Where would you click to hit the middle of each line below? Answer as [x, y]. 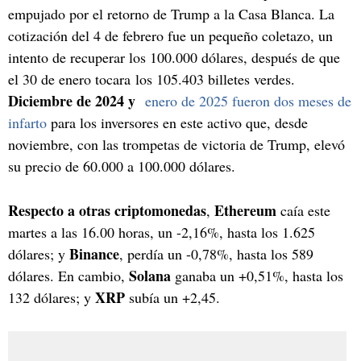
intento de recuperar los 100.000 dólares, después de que [174, 57]
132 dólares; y [52, 297]
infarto [27, 122]
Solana [150, 275]
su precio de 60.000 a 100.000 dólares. [122, 166]
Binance [94, 253]
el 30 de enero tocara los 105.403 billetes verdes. [151, 79]
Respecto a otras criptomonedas [107, 210]
